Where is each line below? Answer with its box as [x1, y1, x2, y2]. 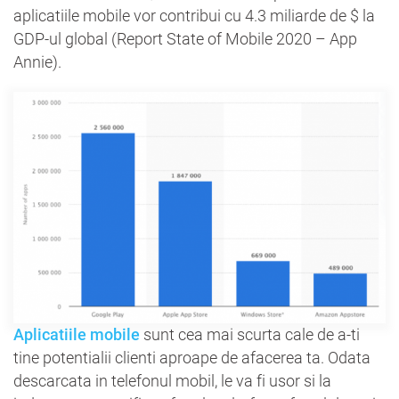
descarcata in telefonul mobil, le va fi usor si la [13, 370, 331, 390]
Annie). [13, 52, 61, 71]
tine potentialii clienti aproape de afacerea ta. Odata [13, 347, 370, 367]
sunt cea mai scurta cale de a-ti [140, 324, 360, 344]
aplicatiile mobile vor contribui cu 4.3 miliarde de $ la [13, 5, 375, 25]
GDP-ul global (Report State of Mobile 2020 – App [13, 28, 357, 48]
